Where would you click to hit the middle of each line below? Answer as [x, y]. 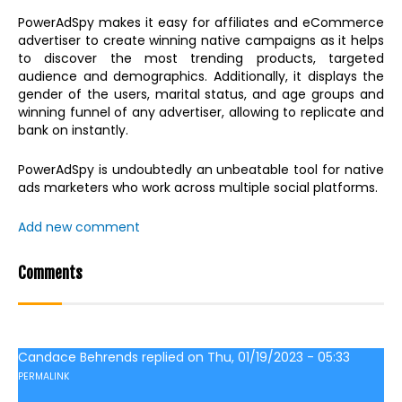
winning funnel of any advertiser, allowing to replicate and [201, 113]
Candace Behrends [78, 358]
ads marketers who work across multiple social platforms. [198, 188]
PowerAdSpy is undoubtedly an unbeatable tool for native [201, 170]
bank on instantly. [73, 131]
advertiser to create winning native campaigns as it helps [201, 41]
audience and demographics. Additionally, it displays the [201, 77]
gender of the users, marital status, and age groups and [201, 95]
